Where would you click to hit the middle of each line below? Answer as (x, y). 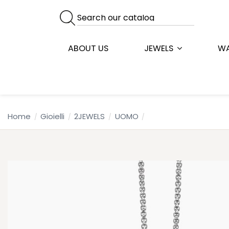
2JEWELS (90, 116)
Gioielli (53, 116)
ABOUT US (88, 48)
